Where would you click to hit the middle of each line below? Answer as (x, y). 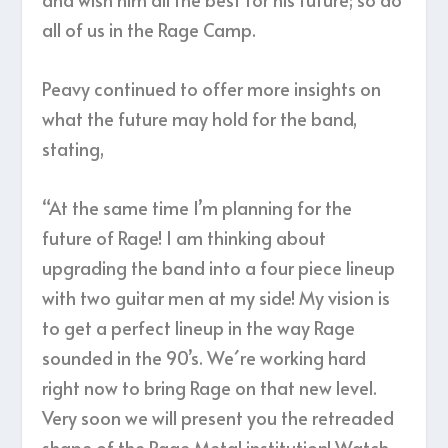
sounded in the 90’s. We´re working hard (204, 357)
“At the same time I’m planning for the (197, 207)
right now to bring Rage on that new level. (210, 387)
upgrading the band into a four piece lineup (219, 267)
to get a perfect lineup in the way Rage (199, 327)
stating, (73, 148)
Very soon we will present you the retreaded (218, 417)
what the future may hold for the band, (200, 118)
